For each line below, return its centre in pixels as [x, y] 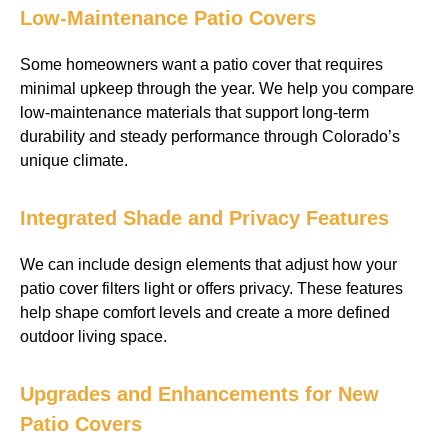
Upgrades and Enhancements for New [199, 394]
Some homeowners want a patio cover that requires [201, 64]
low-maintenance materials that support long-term [194, 112]
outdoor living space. [93, 336]
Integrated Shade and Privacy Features [204, 218]
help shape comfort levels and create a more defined [205, 312]
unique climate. [74, 160]
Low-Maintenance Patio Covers [168, 18]
